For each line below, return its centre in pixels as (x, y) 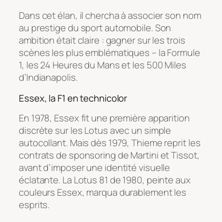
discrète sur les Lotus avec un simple (95, 131)
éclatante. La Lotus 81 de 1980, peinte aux (105, 180)
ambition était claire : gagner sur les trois (102, 40)
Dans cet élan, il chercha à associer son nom (110, 16)
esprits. (34, 205)
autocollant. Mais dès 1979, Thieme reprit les (110, 143)
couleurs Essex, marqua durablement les (103, 193)
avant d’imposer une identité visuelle (95, 168)
